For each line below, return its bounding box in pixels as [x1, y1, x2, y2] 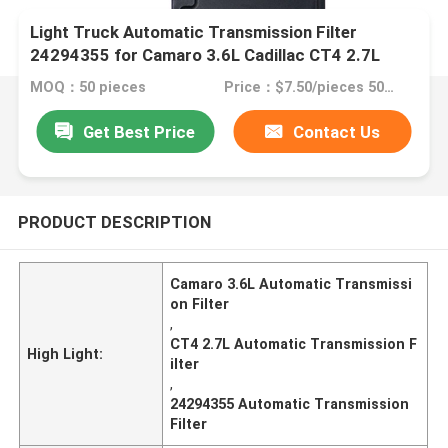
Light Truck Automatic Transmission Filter [30, 22, 358, 43]
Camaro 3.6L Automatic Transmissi [170, 275, 413, 292]
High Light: [27, 345, 104, 362]
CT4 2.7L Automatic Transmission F [170, 335, 418, 352]
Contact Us [293, 121, 381, 142]
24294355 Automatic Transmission [170, 395, 410, 412]
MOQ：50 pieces [30, 79, 147, 96]
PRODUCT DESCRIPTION [17, 211, 211, 232]
